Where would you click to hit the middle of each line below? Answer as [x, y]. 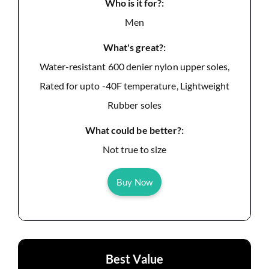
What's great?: [134, 47]
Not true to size [134, 150]
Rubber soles [134, 105]
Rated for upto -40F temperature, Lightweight [134, 86]
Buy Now [134, 182]
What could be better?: [134, 130]
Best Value [134, 259]
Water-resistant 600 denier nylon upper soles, [134, 67]
